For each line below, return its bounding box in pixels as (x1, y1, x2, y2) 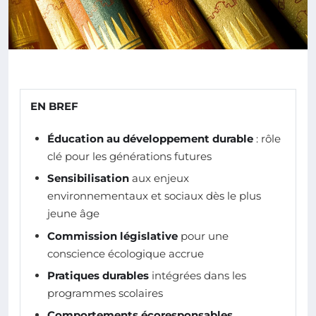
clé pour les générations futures (47, 149, 212, 163)
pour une (178, 229, 229, 243)
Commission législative (47, 229, 178, 243)
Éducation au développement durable (47, 131, 253, 145)
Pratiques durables (47, 269, 149, 283)
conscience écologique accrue (47, 246, 204, 260)
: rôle (253, 131, 281, 145)
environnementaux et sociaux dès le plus (47, 189, 261, 203)
